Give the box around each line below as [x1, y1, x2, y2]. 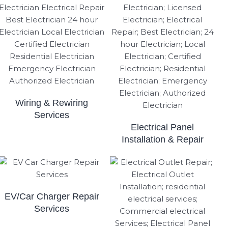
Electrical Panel [131, 122, 194, 132]
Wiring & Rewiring [15, 97, 89, 108]
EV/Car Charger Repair [4, 191, 99, 202]
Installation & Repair [121, 134, 204, 145]
